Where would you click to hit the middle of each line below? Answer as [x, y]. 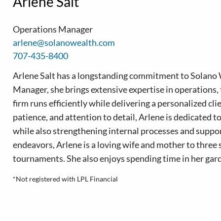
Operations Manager [53, 29]
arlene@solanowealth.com [64, 42]
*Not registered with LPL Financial [65, 179]
